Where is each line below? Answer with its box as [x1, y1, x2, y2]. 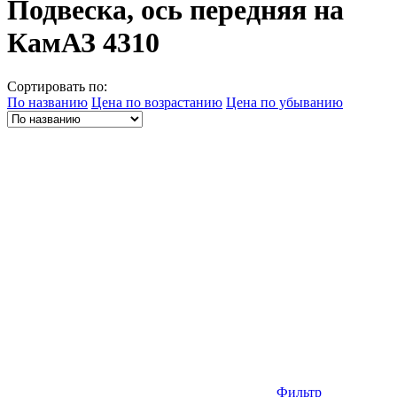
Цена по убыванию [226, 94, 343, 110]
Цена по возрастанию [91, 94, 222, 110]
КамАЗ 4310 [7, 27, 160, 59]
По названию [7, 94, 88, 110]
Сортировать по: [7, 78, 107, 94]
